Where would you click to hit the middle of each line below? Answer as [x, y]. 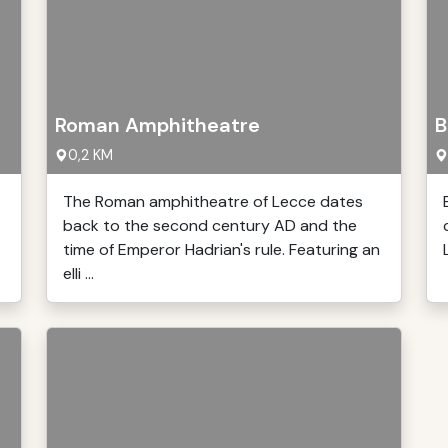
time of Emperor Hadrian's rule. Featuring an [221, 249]
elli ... [78, 273]
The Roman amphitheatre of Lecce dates [213, 201]
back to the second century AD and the [210, 225]
